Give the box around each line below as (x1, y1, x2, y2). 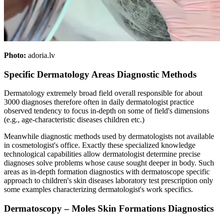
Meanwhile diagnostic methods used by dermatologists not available (4, 132, 214, 141)
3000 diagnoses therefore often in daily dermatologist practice (4, 98, 194, 107)
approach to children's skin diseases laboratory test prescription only (4, 176, 213, 185)
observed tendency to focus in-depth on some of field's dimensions (4, 107, 209, 115)
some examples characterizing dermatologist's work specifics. (4, 185, 193, 194)
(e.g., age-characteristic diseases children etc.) (4, 115, 144, 124)
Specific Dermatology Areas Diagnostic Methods (4, 69, 196, 80)
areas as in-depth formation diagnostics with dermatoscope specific (4, 167, 210, 176)
